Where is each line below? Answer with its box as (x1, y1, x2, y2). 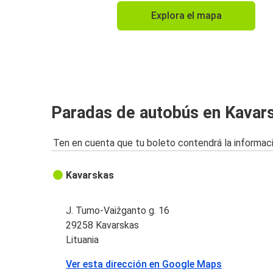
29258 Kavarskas (66, 219, 140, 232)
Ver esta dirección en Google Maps (66, 258, 222, 271)
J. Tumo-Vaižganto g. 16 (66, 205, 170, 217)
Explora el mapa (151, 10, 222, 22)
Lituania (66, 234, 99, 246)
